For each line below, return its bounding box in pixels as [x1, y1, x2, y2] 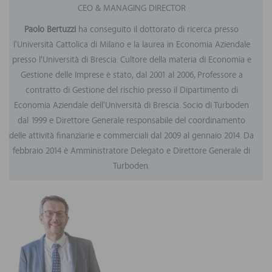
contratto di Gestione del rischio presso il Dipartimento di [25, 84, 238, 98]
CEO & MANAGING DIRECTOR [77, 2, 186, 16]
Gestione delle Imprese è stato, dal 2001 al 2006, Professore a [20, 69, 243, 83]
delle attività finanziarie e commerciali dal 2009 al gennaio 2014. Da [9, 129, 254, 143]
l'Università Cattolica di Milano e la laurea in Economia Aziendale [13, 38, 250, 52]
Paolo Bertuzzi [24, 23, 76, 37]
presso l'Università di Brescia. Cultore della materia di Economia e [12, 53, 251, 67]
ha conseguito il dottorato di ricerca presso [76, 23, 239, 37]
